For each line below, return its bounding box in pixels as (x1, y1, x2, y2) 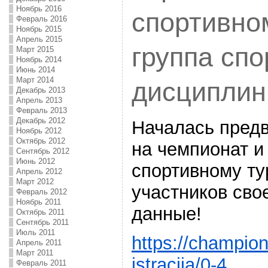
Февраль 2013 (16, 106, 67, 115)
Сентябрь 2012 (16, 147, 69, 156)
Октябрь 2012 (16, 136, 65, 145)
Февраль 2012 (16, 187, 67, 196)
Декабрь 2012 (16, 116, 65, 125)
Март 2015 (16, 45, 54, 54)
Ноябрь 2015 (16, 25, 62, 33)
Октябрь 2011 (16, 208, 65, 217)
